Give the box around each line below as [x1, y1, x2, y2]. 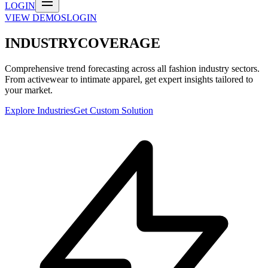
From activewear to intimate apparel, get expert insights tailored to [5, 74, 253, 84]
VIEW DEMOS [5, 13, 66, 23]
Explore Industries [5, 105, 74, 115]
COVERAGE [78, 35, 160, 51]
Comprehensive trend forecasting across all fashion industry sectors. [5, 63, 260, 74]
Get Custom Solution [74, 105, 153, 115]
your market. [5, 84, 53, 95]
